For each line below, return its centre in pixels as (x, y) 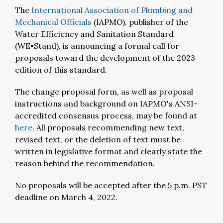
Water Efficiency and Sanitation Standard (94, 34)
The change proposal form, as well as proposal (104, 92)
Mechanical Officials (53, 22)
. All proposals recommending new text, (108, 127)
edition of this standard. (61, 70)
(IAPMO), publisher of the (140, 22)
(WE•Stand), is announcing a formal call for (97, 46)
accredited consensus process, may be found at (106, 115)
